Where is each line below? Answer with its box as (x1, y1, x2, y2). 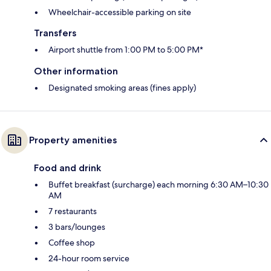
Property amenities (29, 134, 117, 146)
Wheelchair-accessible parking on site (48, 6, 191, 18)
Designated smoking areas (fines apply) (48, 82, 196, 93)
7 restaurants (48, 205, 97, 217)
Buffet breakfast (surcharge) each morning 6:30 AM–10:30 (48, 178, 269, 190)
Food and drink (34, 162, 101, 174)
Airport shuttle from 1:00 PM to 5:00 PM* (48, 44, 203, 55)
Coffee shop (48, 237, 95, 248)
